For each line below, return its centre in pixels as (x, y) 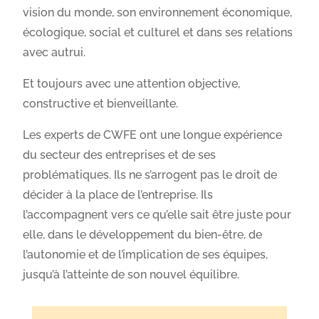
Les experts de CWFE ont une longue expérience (153, 135)
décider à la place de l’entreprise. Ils (118, 194)
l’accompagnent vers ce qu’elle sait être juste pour (157, 214)
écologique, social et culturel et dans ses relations (158, 32)
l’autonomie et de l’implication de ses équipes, (146, 254)
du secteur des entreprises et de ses (120, 155)
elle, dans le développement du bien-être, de (143, 234)
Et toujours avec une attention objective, (132, 83)
